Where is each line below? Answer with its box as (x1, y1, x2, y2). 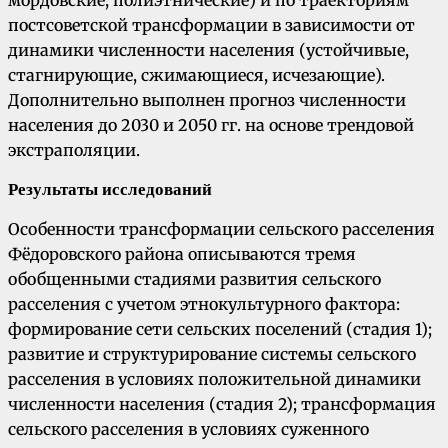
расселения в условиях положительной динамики (8, 369, 421, 390)
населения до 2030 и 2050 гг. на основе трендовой (8, 115, 414, 136)
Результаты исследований (8, 180, 212, 200)
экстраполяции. (8, 140, 140, 161)
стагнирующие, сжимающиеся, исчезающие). (8, 65, 385, 86)
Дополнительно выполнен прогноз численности (8, 90, 406, 111)
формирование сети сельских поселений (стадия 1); (8, 319, 432, 340)
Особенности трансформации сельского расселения (8, 219, 435, 240)
